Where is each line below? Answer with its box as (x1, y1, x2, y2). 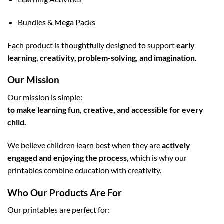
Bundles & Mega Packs (17, 17, 95, 27)
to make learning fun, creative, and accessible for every (7, 104, 203, 114)
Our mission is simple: (7, 92, 82, 102)
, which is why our (127, 152, 187, 162)
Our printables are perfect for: (7, 205, 110, 215)
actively (162, 140, 190, 150)
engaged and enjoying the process (7, 152, 127, 162)
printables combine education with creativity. (7, 165, 161, 175)
